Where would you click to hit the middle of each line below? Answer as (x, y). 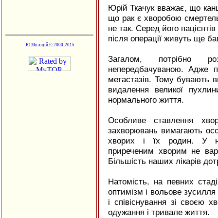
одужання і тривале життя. (159, 212)
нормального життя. (146, 100)
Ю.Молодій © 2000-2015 (50, 45)
